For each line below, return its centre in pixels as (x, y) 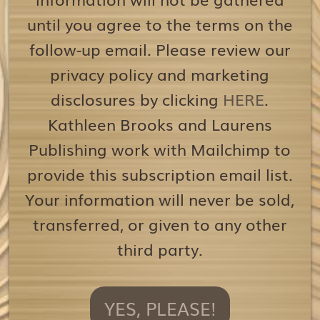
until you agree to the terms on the (160, 24)
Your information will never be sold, (160, 199)
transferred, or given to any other (160, 224)
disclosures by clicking (137, 99)
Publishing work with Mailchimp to (160, 149)
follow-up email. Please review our (160, 49)
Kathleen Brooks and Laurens (160, 124)
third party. (160, 249)
